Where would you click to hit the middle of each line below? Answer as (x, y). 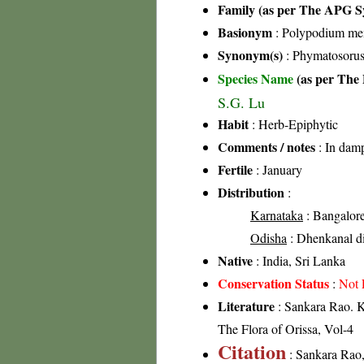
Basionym (245, 32)
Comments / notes (266, 147)
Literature (246, 306)
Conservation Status (273, 283)
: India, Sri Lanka (299, 260)
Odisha (269, 238)
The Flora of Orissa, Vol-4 (286, 329)
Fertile (235, 169)
